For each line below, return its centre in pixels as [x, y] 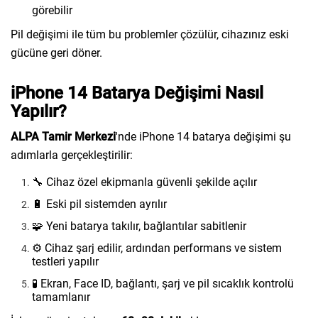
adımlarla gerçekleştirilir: [72, 155]
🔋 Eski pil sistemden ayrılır [99, 204]
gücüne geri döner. [56, 53]
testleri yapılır [65, 262]
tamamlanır [61, 297]
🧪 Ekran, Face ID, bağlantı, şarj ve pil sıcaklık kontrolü [163, 284]
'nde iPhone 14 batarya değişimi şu [203, 137]
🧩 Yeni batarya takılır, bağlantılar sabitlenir [139, 226]
